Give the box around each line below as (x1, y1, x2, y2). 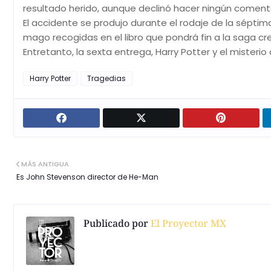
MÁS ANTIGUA (21, 159, 69, 169)
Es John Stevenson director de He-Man (16, 172, 158, 182)
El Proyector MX (148, 217, 226, 230)
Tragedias (87, 73, 126, 83)
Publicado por (83, 217, 148, 230)
